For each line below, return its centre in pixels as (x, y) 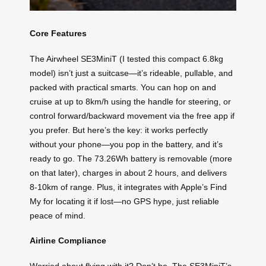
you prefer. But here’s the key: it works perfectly (119, 130)
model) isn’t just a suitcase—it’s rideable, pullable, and (131, 73)
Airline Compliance (68, 241)
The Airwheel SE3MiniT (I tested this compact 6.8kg (126, 58)
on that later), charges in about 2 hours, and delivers (128, 172)
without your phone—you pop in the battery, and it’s (126, 144)
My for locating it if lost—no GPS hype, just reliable (124, 201)
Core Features (58, 33)
